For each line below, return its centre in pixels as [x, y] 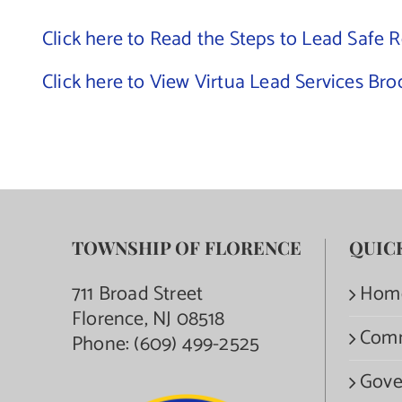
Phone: [103, 345]
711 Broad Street [138, 294]
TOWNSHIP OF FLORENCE [187, 247]
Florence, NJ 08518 [149, 319]
